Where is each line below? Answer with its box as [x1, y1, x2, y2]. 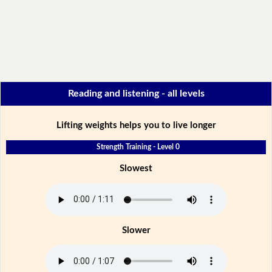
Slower [121, 225, 151, 235]
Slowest [120, 163, 152, 173]
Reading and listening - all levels [67, 89, 205, 99]
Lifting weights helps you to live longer [56, 120, 216, 130]
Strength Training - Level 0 [96, 143, 180, 151]
